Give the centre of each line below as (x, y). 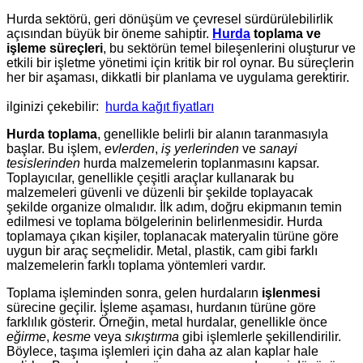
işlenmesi (291, 293)
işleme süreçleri (55, 49)
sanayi (278, 149)
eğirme (26, 337)
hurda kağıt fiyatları (160, 107)
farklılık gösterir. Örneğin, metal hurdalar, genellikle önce (167, 322)
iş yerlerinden (200, 149)
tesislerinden (43, 164)
